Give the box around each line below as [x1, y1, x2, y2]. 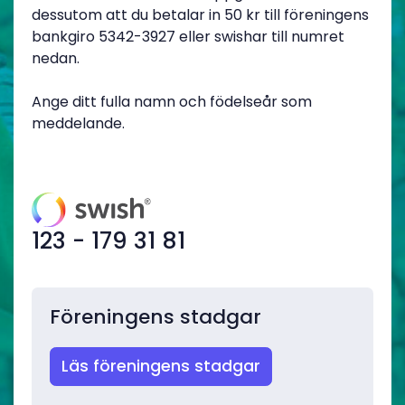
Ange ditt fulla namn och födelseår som [32, 91, 312, 112]
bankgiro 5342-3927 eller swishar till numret [32, 26, 344, 47]
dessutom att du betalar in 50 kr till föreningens [32, 5, 369, 25]
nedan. [32, 48, 80, 69]
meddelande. [32, 113, 125, 134]
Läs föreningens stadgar [61, 354, 260, 377]
